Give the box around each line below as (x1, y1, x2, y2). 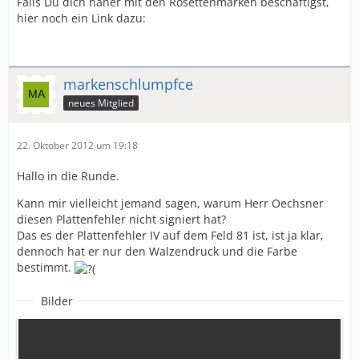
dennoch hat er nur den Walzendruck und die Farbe (17, 244, 297, 260)
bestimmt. (17, 260, 75, 276)
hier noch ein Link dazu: (17, 10, 146, 26)
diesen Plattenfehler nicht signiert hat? (17, 212, 226, 228)
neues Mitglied (68, 96, 134, 110)
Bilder (41, 292, 73, 309)
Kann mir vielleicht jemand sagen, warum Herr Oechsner (17, 196, 324, 212)
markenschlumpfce (63, 75, 193, 95)
